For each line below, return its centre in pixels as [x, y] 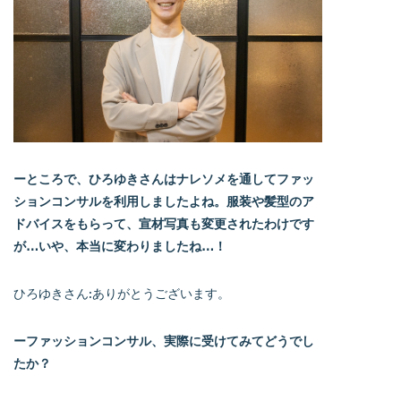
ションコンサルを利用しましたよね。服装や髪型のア [164, 200]
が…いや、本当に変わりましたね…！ [120, 245]
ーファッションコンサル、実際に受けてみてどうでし [164, 340]
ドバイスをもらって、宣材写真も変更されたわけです [164, 223]
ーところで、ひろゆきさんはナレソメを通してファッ [164, 178]
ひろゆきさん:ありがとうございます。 [122, 293]
